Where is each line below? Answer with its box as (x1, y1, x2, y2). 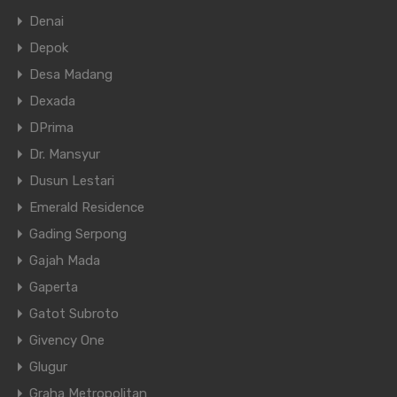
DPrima (29, 120, 74, 136)
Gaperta (29, 279, 78, 296)
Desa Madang (29, 66, 113, 83)
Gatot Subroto (29, 306, 119, 323)
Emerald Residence (29, 199, 144, 216)
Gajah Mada (29, 253, 100, 269)
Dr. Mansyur (29, 146, 100, 163)
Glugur (29, 359, 67, 376)
